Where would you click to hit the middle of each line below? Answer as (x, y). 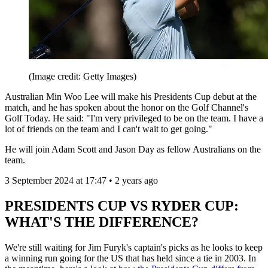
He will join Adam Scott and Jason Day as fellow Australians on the (133, 150)
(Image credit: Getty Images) (83, 77)
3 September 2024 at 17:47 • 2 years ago (81, 181)
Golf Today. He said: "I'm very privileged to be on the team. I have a (134, 118)
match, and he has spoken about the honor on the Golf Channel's (127, 108)
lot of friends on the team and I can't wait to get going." (109, 129)
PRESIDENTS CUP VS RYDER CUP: (122, 206)
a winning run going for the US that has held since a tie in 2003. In (130, 258)
